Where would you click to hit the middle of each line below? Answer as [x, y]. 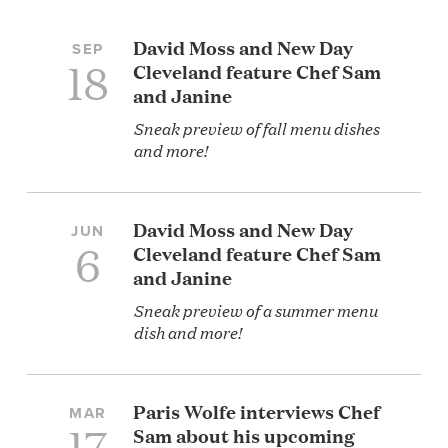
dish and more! [187, 330]
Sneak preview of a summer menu [255, 308]
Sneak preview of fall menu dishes [256, 126]
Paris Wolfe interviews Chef [257, 410]
